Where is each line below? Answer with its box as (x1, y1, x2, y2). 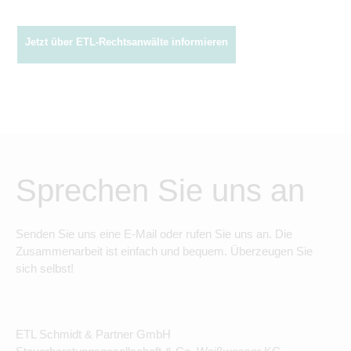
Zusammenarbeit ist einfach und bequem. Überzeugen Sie (16, 244, 313, 258)
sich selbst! (16, 262, 74, 275)
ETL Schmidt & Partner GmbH (16, 327, 171, 341)
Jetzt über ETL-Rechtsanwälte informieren (25, 36, 228, 48)
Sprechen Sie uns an (16, 173, 305, 208)
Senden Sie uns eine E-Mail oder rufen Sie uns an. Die (16, 227, 292, 241)
